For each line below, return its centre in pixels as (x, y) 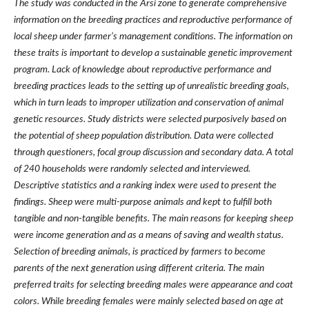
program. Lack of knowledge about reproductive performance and (142, 70)
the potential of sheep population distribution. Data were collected (143, 136)
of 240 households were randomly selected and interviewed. (132, 169)
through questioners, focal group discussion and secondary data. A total (153, 153)
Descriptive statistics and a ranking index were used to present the (145, 186)
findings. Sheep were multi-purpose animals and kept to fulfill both (142, 202)
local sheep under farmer (62, 37)
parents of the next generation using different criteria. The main (139, 269)
